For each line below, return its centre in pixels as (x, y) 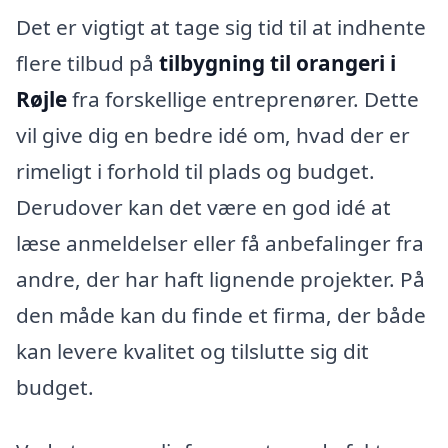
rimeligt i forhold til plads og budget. (195, 170)
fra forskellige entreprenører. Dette (243, 98)
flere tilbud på (87, 62)
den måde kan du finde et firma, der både (221, 314)
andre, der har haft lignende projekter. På (220, 278)
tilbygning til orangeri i (277, 62)
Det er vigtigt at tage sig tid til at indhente (221, 26)
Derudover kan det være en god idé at (203, 206)
